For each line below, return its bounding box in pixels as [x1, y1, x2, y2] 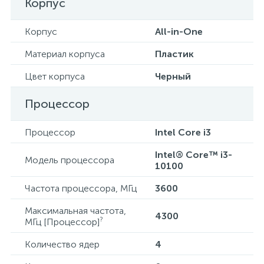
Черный [155, 71, 191, 82]
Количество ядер [25, 239, 100, 250]
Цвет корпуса [25, 71, 85, 82]
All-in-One [155, 26, 203, 37]
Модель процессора [25, 154, 114, 166]
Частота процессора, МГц [25, 183, 137, 194]
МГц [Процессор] [25, 216, 100, 227]
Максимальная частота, [25, 205, 126, 216]
